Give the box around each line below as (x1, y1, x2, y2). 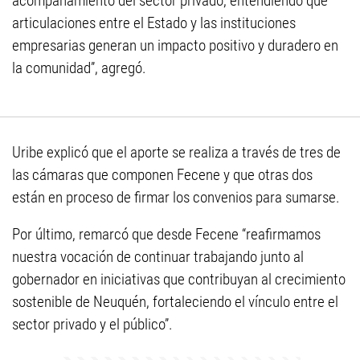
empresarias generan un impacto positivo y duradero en (12, 36, 338, 55)
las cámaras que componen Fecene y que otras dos (12, 166, 313, 184)
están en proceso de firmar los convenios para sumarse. (12, 188, 340, 207)
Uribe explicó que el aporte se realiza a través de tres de (12, 143, 341, 162)
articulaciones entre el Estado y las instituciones (12, 14, 296, 32)
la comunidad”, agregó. (12, 59, 146, 77)
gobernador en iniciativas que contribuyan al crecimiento (12, 270, 346, 288)
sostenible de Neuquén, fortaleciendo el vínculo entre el (12, 292, 338, 311)
